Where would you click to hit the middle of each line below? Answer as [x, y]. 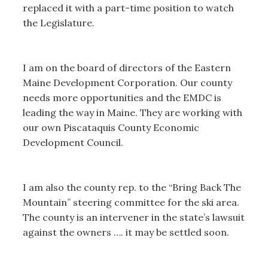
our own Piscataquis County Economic [111, 127]
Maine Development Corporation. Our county [127, 82]
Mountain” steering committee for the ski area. [131, 202]
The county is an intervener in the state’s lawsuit [133, 217]
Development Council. [73, 142]
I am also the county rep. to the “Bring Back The [132, 187]
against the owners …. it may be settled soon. [127, 232]
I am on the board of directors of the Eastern [127, 67]
